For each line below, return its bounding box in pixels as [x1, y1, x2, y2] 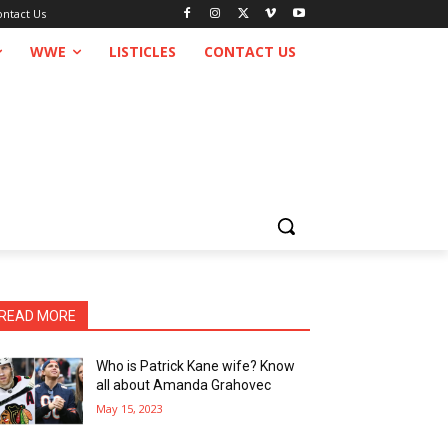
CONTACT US [204, 42, 296, 61]
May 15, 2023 [96, 400, 164, 416]
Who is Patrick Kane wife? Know [96, 357, 296, 374]
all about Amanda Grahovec [96, 376, 272, 393]
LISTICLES [109, 42, 176, 61]
